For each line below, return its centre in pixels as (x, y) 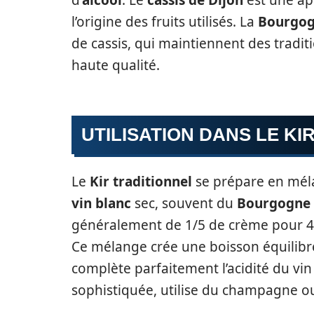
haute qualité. (116, 65)
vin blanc (101, 203)
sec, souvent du (184, 203)
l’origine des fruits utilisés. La (165, 22)
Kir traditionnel (141, 182)
